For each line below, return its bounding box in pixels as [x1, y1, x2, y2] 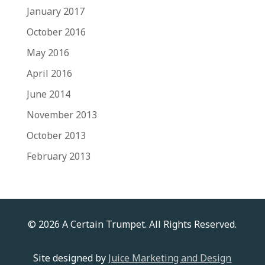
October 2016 [26, 25, 86, 38]
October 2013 [26, 129, 86, 142]
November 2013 [26, 108, 97, 121]
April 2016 [26, 67, 72, 80]
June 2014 [26, 88, 70, 101]
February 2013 [26, 150, 91, 163]
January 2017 [26, 5, 85, 18]
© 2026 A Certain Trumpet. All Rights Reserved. [28, 218, 237, 231]
